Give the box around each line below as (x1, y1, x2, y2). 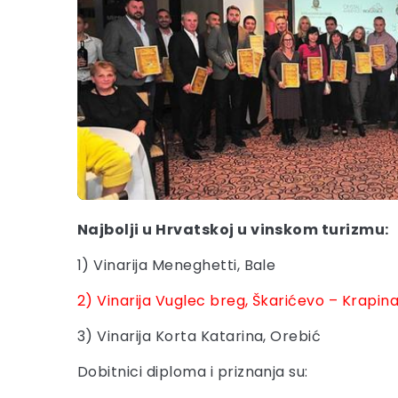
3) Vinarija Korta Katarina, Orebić (77, 326, 322, 346)
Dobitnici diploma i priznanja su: (77, 362, 308, 382)
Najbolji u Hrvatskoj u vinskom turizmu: (77, 219, 389, 240)
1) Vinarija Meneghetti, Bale (77, 255, 276, 275)
